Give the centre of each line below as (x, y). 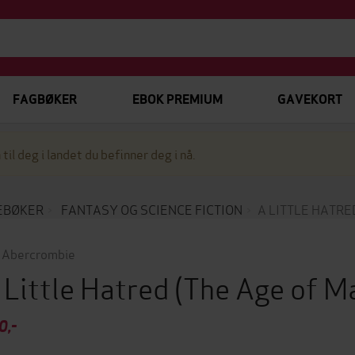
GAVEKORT (309, 99)
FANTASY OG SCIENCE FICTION (151, 209)
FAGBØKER (45, 99)
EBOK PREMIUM (177, 99)
